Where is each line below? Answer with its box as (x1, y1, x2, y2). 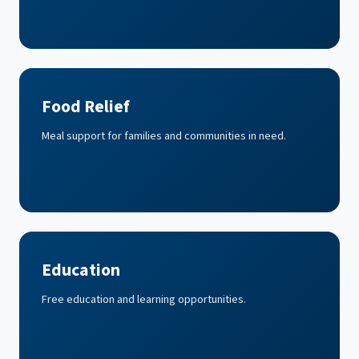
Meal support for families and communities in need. (42, 127, 286, 145)
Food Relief (42, 95, 130, 120)
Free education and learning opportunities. (42, 291, 246, 309)
